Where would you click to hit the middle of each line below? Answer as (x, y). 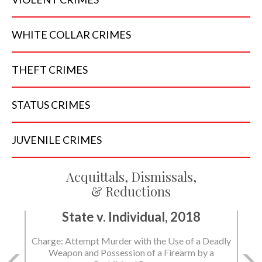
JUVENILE (37, 140)
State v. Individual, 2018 (131, 229)
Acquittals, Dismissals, (131, 177)
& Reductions (131, 192)
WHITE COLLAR (52, 35)
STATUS (31, 105)
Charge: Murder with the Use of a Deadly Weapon (131, 253)
